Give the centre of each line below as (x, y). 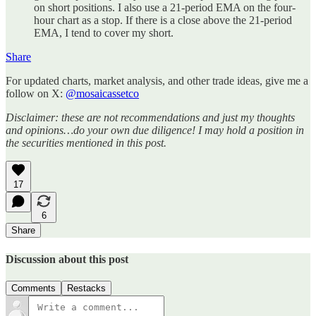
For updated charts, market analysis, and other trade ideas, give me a (157, 81)
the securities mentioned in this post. (86, 143)
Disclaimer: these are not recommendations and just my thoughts (150, 118)
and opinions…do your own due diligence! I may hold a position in (155, 130)
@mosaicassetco (102, 94)
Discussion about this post (67, 259)
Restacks (86, 288)
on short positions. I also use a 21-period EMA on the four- (165, 8)
